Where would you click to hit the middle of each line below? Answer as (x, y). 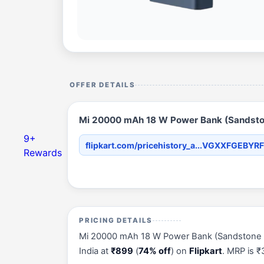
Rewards (43, 153)
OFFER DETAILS (103, 85)
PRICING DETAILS (116, 221)
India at (95, 251)
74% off (155, 251)
